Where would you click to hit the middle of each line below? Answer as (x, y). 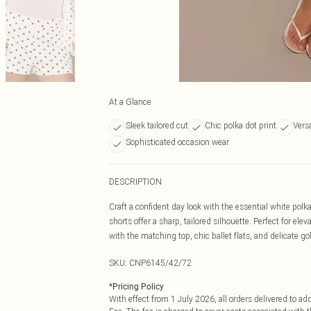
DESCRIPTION (135, 182)
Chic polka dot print (241, 125)
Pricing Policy (138, 287)
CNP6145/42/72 (160, 263)
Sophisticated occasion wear (177, 142)
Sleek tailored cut (157, 125)
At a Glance (130, 102)
